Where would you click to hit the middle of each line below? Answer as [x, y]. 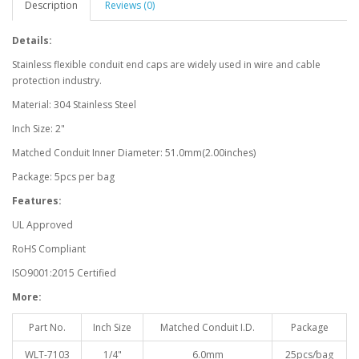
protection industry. [57, 81]
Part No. [47, 327]
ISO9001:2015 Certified [64, 273]
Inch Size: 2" [38, 129]
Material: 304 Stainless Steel [74, 105]
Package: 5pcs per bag [63, 177]
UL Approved [42, 225]
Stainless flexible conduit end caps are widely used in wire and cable [166, 65]
